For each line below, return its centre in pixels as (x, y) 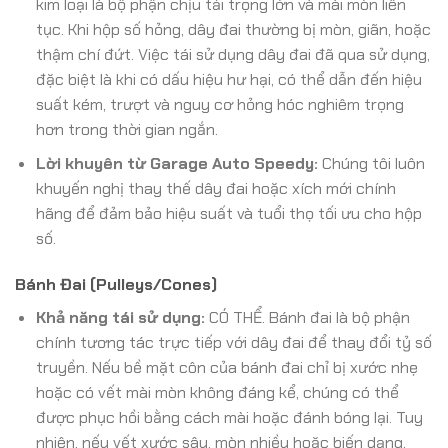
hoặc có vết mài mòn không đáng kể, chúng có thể (217, 392)
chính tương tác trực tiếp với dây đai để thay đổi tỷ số (233, 342)
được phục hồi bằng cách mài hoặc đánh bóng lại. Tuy (229, 417)
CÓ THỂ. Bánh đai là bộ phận (307, 317)
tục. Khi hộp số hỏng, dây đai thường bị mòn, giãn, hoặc (233, 29)
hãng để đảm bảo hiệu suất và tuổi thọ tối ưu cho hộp (228, 214)
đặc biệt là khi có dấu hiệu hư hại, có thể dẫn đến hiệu (228, 79)
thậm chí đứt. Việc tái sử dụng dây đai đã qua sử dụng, (232, 54)
